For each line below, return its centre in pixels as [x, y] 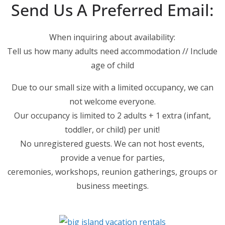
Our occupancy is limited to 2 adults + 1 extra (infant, [112, 116]
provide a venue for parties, [112, 158]
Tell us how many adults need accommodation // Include [113, 51]
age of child [112, 65]
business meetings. [112, 186]
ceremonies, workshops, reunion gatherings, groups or [112, 172]
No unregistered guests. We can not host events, [113, 144]
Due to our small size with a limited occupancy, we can [112, 87]
